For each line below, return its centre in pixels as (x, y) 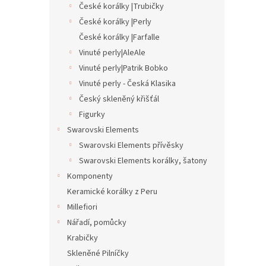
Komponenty (90, 176)
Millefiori (82, 207)
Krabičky (83, 238)
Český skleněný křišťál (119, 99)
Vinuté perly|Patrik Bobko (123, 68)
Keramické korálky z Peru (112, 192)
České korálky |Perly (115, 22)
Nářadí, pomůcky (97, 223)
